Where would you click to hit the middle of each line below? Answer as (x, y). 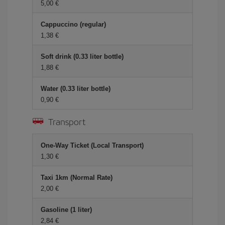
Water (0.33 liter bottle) (76, 89)
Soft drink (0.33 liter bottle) (82, 57)
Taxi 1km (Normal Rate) (77, 178)
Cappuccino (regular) (73, 24)
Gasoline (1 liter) (66, 210)
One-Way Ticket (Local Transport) (92, 145)
